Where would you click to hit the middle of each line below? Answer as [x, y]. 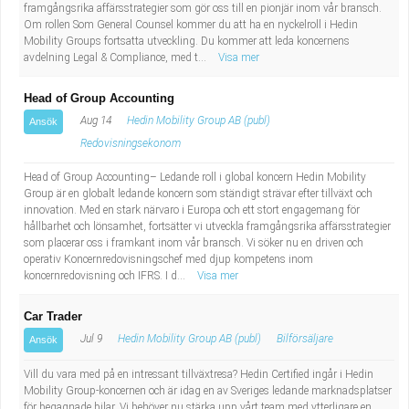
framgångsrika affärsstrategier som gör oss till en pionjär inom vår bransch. [203, 8]
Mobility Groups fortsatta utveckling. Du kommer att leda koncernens [187, 41]
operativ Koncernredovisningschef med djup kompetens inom [168, 259]
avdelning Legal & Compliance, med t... [116, 58]
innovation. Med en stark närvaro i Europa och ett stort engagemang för [192, 210]
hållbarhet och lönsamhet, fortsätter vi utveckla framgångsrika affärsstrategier [207, 226]
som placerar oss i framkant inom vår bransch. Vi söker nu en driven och [194, 243]
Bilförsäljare [305, 339]
